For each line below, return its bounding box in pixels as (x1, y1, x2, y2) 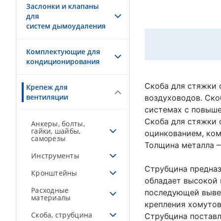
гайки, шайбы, (31, 126, 81, 136)
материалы (31, 193, 71, 202)
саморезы (31, 134, 66, 143)
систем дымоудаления (26, 21, 106, 31)
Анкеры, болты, (31, 119, 85, 128)
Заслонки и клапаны (26, 1, 99, 11)
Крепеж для (26, 82, 68, 92)
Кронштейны (31, 168, 77, 178)
